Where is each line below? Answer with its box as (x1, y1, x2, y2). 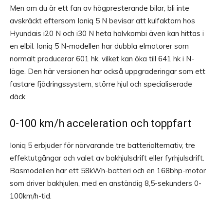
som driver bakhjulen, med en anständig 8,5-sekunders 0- (10, 179, 201, 188)
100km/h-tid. (10, 191, 52, 201)
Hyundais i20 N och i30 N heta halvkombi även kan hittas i (10, 29, 204, 38)
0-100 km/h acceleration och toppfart (10, 117, 191, 130)
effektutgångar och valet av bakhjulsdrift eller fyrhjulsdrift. (10, 153, 204, 163)
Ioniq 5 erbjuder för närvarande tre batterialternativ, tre (10, 141, 195, 150)
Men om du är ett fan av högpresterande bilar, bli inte (10, 3, 189, 13)
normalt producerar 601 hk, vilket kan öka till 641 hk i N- (10, 54, 194, 64)
